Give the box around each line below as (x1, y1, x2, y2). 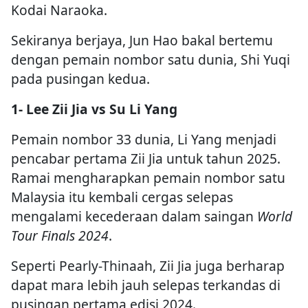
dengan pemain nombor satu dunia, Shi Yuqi (11, 49, 290, 69)
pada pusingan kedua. (11, 69, 150, 88)
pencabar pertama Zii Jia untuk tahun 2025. (11, 148, 280, 168)
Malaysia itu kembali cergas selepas (11, 187, 233, 206)
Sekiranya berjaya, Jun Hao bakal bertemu (11, 30, 273, 49)
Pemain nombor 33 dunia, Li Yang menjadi (11, 129, 276, 148)
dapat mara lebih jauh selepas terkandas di (11, 275, 280, 294)
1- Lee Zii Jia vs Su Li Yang (11, 99, 177, 118)
